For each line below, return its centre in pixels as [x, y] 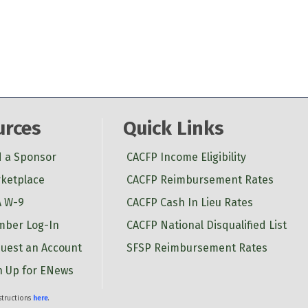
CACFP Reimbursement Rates [200, 179]
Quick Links [173, 128]
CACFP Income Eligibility [186, 157]
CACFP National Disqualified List [206, 225]
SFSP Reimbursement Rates [197, 247]
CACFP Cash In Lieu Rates [189, 202]
